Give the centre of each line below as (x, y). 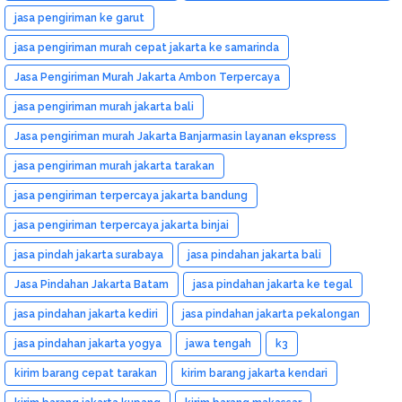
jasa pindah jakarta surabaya (89, 254)
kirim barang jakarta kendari (254, 373)
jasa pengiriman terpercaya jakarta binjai (122, 225)
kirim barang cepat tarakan (86, 373)
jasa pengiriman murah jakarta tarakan (114, 166)
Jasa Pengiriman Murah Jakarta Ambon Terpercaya (147, 77)
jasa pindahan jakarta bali (254, 254)
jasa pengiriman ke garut (79, 17)
